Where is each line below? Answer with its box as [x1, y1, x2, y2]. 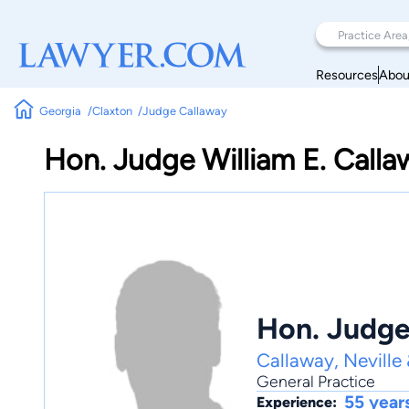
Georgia [39, 103, 82, 118]
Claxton [91, 103, 132, 118]
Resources [316, 66, 378, 83]
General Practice [257, 372, 375, 392]
